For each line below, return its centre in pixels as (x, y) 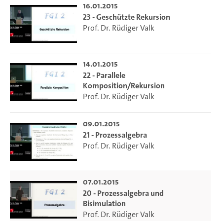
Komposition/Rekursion (124, 86)
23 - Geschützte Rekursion (126, 17)
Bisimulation (104, 203)
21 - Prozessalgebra (115, 135)
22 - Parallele (104, 75)
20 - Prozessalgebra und (123, 193)
